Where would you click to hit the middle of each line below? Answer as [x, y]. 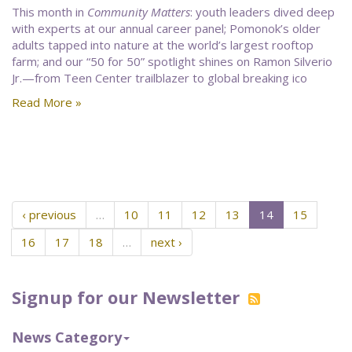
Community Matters [139, 12]
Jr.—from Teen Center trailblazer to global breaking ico [159, 78]
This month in [49, 12]
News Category [67, 337]
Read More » [47, 102]
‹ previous [49, 214]
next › [167, 242]
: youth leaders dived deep [262, 12]
